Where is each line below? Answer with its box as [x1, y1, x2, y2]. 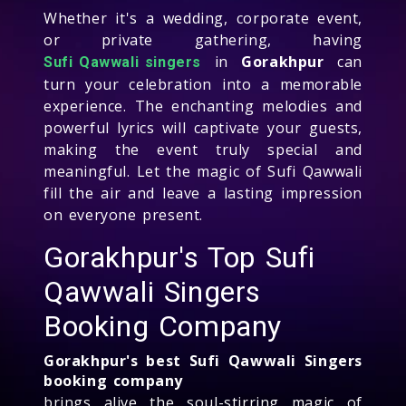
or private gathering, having [43, 29, 362, 50]
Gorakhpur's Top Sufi [43, 239, 316, 275]
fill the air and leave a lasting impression [43, 182, 362, 203]
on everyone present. [43, 204, 204, 225]
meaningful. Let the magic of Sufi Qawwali [43, 160, 362, 181]
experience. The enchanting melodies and [43, 95, 362, 116]
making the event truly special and [43, 139, 362, 159]
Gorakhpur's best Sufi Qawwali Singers [43, 350, 362, 371]
